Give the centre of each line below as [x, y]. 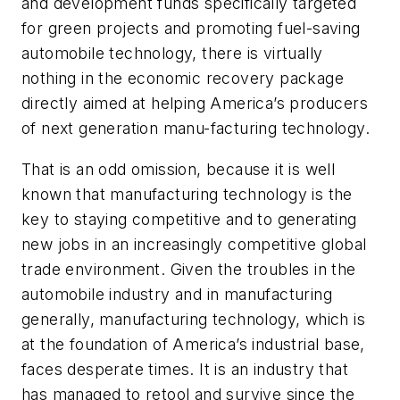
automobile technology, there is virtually [172, 54]
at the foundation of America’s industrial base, [193, 344]
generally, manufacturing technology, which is [193, 319]
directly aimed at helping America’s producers [195, 104]
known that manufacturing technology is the [187, 194]
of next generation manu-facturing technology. [196, 129]
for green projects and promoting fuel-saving [191, 29]
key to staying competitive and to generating [189, 219]
